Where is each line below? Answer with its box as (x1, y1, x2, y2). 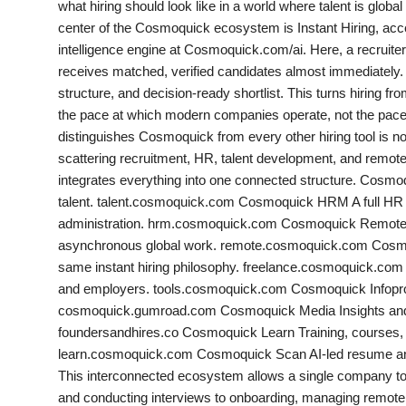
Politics (14, 101, 63, 120)
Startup (14, 190, 65, 208)
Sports (14, 146, 60, 164)
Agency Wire (14, 279, 101, 297)
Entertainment (14, 324, 111, 342)
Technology (14, 235, 93, 253)
